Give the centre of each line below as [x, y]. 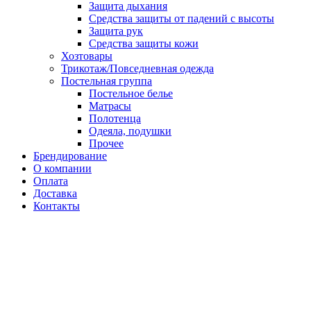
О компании [62, 169]
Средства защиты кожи [144, 44]
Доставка [55, 194]
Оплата [51, 181]
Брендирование [70, 156]
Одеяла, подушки [130, 131]
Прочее [106, 144]
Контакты [57, 206]
